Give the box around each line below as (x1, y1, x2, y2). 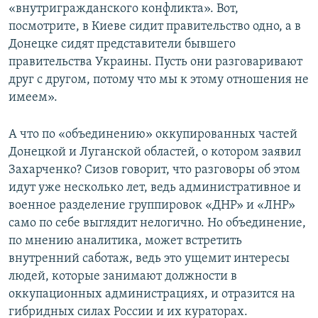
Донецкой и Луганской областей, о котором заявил (9, 146, 301, 160)
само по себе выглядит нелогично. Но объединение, (9, 216, 306, 231)
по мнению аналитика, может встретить (9, 234, 242, 248)
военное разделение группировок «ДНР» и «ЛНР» (9, 199, 295, 213)
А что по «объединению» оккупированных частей (9, 128, 297, 142)
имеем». (9, 91, 57, 105)
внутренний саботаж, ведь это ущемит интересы (9, 252, 290, 266)
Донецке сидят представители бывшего (9, 38, 236, 52)
